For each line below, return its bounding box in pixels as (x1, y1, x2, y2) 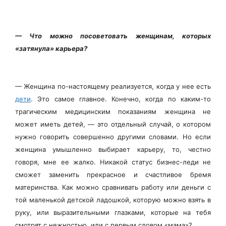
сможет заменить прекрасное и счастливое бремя (15, 171, 211, 179)
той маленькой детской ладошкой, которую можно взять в (15, 196, 211, 204)
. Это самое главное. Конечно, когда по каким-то (31, 95, 211, 103)
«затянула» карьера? (15, 44, 87, 52)
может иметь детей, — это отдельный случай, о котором (15, 120, 211, 128)
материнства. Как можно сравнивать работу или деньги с (15, 183, 211, 191)
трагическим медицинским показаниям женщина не (15, 107, 211, 116)
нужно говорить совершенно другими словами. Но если (15, 133, 211, 141)
